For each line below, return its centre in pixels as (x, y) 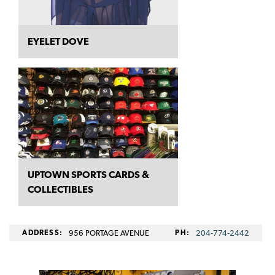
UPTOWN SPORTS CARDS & (88, 175)
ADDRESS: (42, 233)
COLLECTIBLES (60, 190)
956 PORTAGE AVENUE (109, 233)
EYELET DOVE (58, 41)
